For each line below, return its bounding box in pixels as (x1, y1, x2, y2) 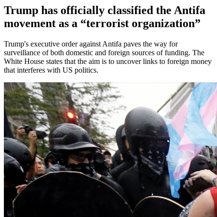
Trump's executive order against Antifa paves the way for (4, 40, 178, 48)
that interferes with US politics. (4, 66, 98, 75)
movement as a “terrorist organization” (4, 17, 201, 30)
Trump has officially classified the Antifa (4, 4, 205, 17)
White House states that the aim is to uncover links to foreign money (4, 57, 212, 66)
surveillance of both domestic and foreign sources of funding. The (4, 48, 204, 57)
